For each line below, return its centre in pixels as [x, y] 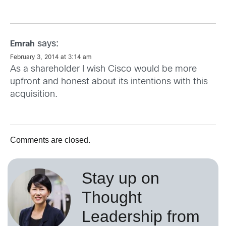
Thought [112, 197]
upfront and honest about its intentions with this [109, 82]
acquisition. [34, 95]
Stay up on [121, 178]
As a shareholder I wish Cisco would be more [103, 70]
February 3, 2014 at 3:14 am [51, 58]
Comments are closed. [50, 140]
